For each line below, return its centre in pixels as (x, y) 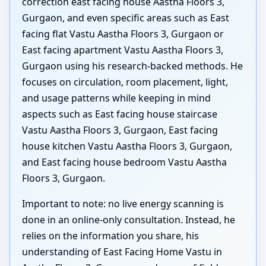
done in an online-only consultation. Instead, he (129, 220)
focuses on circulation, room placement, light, (125, 82)
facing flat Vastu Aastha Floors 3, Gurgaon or (123, 34)
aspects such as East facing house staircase (120, 114)
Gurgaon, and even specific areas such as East (126, 18)
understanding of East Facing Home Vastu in (122, 252)
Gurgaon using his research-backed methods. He (132, 66)
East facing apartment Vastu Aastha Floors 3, (123, 50)
